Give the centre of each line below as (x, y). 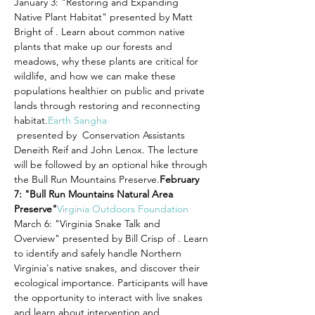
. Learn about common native (122, 32)
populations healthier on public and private (111, 91)
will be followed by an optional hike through (112, 165)
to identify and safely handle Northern (99, 253)
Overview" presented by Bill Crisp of (96, 238)
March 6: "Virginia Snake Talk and (89, 224)
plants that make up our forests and (95, 46)
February (181, 179)
